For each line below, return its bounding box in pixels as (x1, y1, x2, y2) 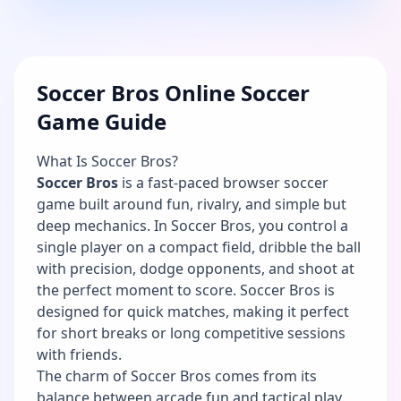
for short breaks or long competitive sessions (37, 322, 346, 343)
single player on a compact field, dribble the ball (37, 236, 361, 257)
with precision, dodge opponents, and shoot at (37, 258, 354, 278)
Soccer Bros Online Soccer (37, 77, 310, 107)
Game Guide (37, 106, 166, 136)
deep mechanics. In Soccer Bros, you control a (37, 215, 348, 235)
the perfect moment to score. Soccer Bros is (37, 279, 335, 300)
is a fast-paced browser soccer (118, 172, 328, 192)
